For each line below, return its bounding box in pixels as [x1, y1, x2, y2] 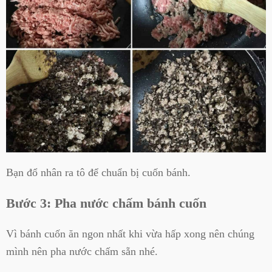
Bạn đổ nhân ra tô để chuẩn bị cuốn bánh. [6, 166, 191, 178]
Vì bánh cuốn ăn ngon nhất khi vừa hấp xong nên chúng [6, 227, 254, 240]
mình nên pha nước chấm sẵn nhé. [6, 245, 158, 257]
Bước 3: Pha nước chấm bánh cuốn [6, 195, 206, 211]
